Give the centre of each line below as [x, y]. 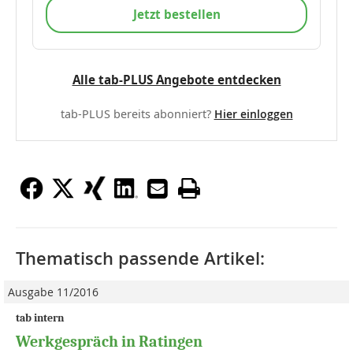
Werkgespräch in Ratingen [109, 341]
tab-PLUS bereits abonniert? [137, 113]
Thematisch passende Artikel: [140, 258]
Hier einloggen [253, 113]
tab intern [40, 318]
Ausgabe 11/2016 [53, 292]
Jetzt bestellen [176, 14]
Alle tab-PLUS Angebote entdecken [176, 79]
